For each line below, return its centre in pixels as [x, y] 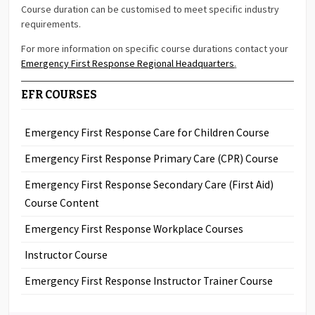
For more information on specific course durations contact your [155, 48]
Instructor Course [66, 255]
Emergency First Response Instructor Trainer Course [149, 281]
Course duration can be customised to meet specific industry [150, 9]
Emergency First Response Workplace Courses [134, 229]
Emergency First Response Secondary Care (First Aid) [149, 184]
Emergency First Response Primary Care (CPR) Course [152, 158]
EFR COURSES [59, 95]
